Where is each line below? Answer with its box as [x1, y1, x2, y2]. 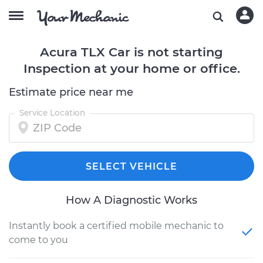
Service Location [19, 107, 86, 118]
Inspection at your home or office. [23, 61, 240, 76]
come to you [9, 234, 68, 245]
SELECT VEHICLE [86, 161, 177, 172]
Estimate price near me [9, 86, 133, 99]
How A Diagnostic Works [66, 194, 197, 207]
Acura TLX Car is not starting [40, 45, 223, 59]
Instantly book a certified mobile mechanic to [9, 220, 224, 231]
